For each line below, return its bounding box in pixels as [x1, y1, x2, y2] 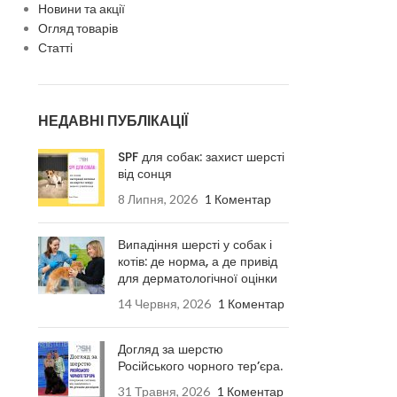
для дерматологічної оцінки [117, 269, 277, 287]
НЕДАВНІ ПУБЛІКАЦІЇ [37, 111, 188, 131]
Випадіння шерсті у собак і [117, 236, 272, 253]
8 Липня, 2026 [117, 191, 198, 206]
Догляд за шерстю [117, 340, 223, 358]
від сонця [117, 165, 175, 183]
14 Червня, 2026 [117, 296, 211, 311]
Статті [37, 40, 73, 55]
